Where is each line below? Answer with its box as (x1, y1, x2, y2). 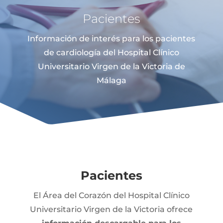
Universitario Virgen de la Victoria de (37, 62, 185, 71)
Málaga (96, 76, 126, 85)
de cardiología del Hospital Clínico (43, 48, 179, 57)
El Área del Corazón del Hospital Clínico (33, 191, 190, 200)
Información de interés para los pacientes (27, 34, 196, 43)
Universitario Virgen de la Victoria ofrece (30, 205, 193, 214)
